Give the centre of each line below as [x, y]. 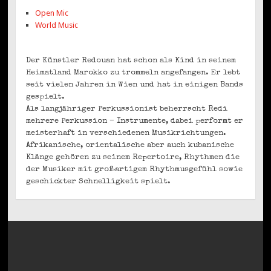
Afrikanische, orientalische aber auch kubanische [130, 146]
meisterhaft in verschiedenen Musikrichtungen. [126, 134]
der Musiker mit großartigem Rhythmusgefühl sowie [135, 170]
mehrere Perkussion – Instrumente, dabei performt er [135, 122]
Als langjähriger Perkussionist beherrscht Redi [127, 109]
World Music [57, 25]
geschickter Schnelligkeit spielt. [99, 182]
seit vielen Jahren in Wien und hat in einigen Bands [135, 85]
